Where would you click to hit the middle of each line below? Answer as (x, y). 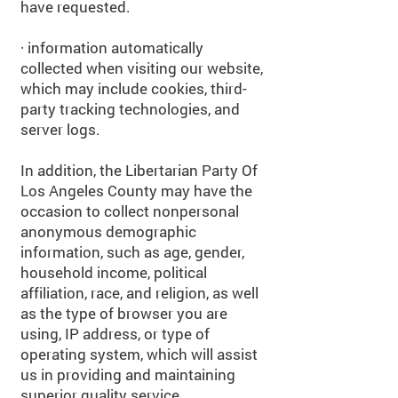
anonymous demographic (108, 231)
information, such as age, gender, (132, 252)
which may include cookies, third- (134, 88)
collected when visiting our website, (142, 68)
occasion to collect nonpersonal (130, 211)
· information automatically (112, 48)
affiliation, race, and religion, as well (139, 293)
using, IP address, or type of (115, 334)
